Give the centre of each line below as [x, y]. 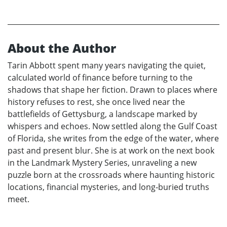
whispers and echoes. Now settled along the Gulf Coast [112, 126]
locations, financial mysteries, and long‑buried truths [108, 187]
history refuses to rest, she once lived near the [96, 102]
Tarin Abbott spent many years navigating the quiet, [107, 65]
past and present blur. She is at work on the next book [111, 150]
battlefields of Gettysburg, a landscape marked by [102, 114]
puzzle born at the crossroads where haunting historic [111, 175]
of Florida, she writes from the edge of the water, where [113, 138]
